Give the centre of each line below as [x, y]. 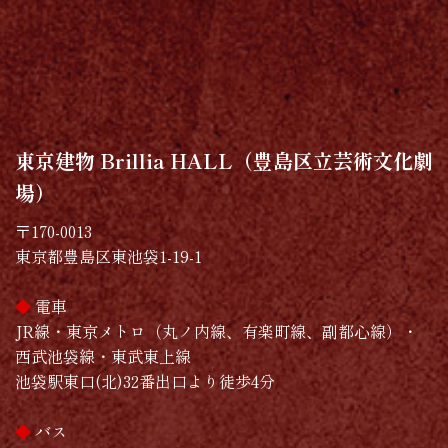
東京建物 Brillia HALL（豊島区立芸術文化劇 [224, 160]
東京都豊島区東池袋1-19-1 [108, 256]
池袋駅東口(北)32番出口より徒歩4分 [145, 381]
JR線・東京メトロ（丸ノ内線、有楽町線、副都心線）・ [216, 331]
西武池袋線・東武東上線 [103, 356]
